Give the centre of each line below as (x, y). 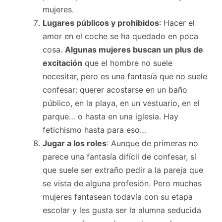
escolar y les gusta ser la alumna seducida (122, 210)
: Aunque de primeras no (152, 143)
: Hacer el (177, 23)
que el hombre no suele (127, 63)
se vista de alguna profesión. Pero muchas (122, 183)
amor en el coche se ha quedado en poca (120, 36)
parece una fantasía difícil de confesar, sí (119, 156)
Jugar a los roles (75, 143)
